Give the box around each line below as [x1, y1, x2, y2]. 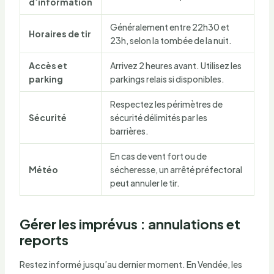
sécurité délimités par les [109, 111, 207, 123]
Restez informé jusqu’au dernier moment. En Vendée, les [19, 259, 242, 270]
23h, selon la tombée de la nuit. [109, 34, 232, 46]
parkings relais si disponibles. [109, 73, 224, 84]
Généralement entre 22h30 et [109, 21, 229, 32]
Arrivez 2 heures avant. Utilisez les [109, 59, 242, 71]
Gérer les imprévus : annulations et [19, 215, 240, 232]
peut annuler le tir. [109, 177, 180, 188]
